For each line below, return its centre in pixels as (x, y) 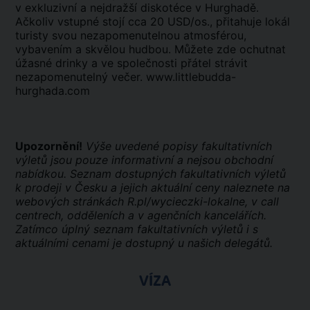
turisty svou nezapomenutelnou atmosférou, (131, 35)
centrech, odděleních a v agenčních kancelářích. (141, 215)
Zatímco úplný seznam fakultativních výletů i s (137, 229)
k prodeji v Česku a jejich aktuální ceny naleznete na (153, 188)
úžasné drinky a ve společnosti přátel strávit (131, 63)
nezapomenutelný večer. (81, 77)
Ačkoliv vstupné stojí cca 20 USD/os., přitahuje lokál (153, 21)
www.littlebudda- (191, 77)
